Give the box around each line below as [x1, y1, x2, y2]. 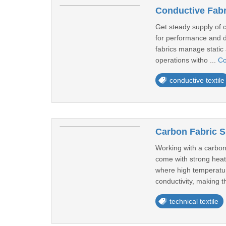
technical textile [169, 197, 218, 205]
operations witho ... [155, 56, 218, 64]
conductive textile [169, 76, 224, 84]
